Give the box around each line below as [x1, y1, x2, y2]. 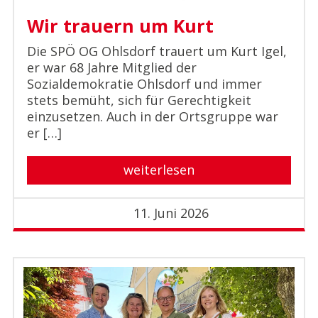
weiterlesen [124, 161, 194, 179]
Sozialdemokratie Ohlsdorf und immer [26, 75, 262, 93]
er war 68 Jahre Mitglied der [26, 59, 197, 77]
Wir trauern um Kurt [26, 13, 214, 38]
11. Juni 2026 [133, 204, 209, 221]
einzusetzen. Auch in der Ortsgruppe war [26, 108, 278, 126]
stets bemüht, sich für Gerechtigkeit [26, 92, 251, 109]
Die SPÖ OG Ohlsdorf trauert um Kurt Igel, [26, 43, 287, 60]
